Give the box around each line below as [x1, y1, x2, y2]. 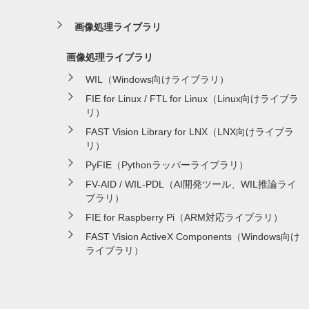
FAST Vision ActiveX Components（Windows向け [86, 230, 300, 242]
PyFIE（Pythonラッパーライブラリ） [86, 159, 248, 170]
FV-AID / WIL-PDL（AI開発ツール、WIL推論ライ [86, 178, 297, 190]
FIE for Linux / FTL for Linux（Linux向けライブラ [86, 92, 299, 104]
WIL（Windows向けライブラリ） [86, 73, 229, 85]
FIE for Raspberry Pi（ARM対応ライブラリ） [86, 211, 283, 223]
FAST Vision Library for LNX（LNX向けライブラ [86, 126, 294, 137]
